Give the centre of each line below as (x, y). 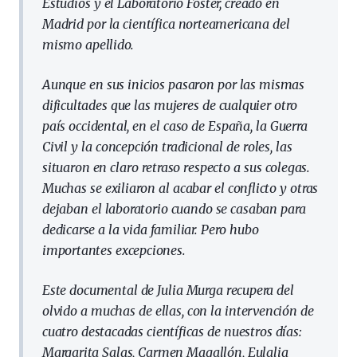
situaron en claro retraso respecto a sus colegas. (176, 167)
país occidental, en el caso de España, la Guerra (175, 126)
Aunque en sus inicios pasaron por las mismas (173, 84)
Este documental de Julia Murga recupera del (168, 290)
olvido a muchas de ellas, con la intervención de (178, 311)
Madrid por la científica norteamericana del (166, 24)
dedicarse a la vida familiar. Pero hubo (151, 229)
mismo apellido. (88, 45)
